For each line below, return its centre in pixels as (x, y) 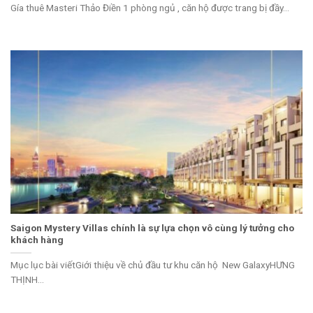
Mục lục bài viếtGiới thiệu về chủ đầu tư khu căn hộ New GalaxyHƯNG (153, 265)
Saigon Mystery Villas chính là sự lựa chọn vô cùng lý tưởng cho (152, 228)
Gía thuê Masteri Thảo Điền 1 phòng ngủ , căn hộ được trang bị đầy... (150, 7)
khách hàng (37, 240)
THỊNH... (27, 280)
